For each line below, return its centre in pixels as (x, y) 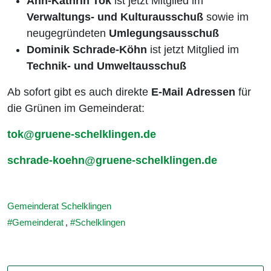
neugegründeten (68, 34)
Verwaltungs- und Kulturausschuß (115, 17)
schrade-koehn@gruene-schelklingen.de (112, 161)
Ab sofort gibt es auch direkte (79, 92)
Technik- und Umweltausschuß (106, 66)
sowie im (226, 17)
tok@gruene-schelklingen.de (82, 135)
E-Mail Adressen (193, 92)
